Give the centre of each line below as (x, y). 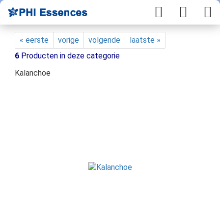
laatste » (145, 40)
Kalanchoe (33, 73)
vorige (69, 40)
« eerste (34, 40)
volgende (104, 40)
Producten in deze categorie (69, 56)
